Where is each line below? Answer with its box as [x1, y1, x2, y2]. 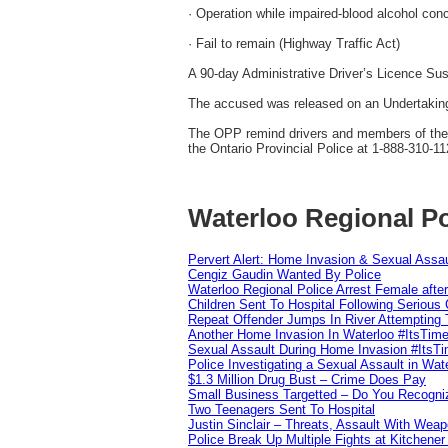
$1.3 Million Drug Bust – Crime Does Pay [188, 371, 426, 387]
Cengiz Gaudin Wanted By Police [188, 266, 381, 282]
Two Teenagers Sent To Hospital [188, 401, 375, 417]
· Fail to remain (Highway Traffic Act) [188, 36, 400, 52]
